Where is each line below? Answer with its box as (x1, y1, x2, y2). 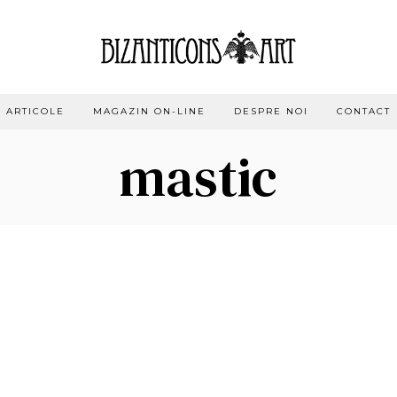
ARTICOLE (6, 105, 65, 117)
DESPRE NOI (234, 105, 308, 117)
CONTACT (337, 105, 391, 117)
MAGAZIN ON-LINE (93, 105, 206, 117)
